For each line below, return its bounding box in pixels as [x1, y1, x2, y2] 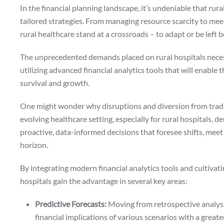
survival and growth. [20, 78, 89, 88]
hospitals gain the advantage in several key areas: [20, 176, 187, 186]
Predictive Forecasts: [35, 199, 106, 209]
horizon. [20, 140, 48, 150]
